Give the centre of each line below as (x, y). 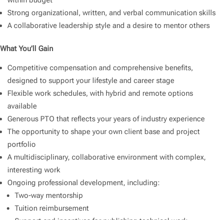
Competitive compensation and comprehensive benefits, (100, 68)
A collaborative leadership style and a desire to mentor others (109, 26)
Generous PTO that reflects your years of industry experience (106, 119)
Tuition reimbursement (52, 208)
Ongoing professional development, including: (83, 183)
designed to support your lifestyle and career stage (91, 81)
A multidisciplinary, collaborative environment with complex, (107, 157)
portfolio (22, 145)
